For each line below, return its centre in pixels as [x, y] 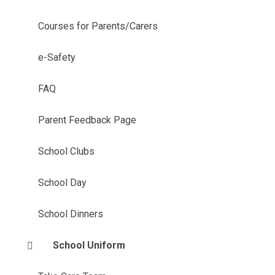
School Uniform [89, 245]
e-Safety [56, 57]
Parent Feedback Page [87, 120]
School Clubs [66, 151]
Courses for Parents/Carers [98, 26]
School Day [62, 183]
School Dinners [70, 214]
